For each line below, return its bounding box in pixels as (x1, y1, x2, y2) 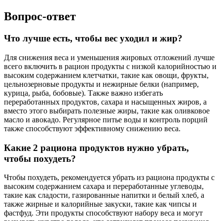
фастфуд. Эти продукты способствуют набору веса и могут (4, 209, 203, 218)
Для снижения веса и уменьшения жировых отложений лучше (4, 53, 215, 62)
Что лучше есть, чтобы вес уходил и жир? (4, 33, 183, 44)
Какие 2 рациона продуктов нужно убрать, (4, 142, 189, 153)
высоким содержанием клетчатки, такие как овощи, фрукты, (4, 71, 209, 79)
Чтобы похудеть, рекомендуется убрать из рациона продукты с (4, 173, 215, 182)
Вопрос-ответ (4, 10, 76, 23)
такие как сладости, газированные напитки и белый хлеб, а (4, 191, 204, 200)
